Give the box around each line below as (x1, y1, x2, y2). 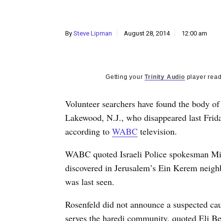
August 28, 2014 (124, 30, 170, 37)
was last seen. (65, 176, 114, 187)
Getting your (106, 74, 145, 80)
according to (65, 125, 112, 137)
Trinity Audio (145, 74, 185, 80)
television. (138, 125, 177, 137)
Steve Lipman (74, 30, 112, 37)
